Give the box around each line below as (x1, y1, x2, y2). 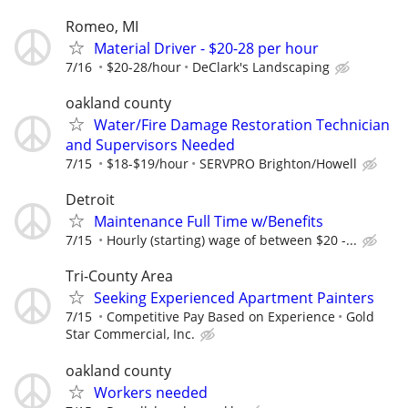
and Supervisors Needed (66, 134, 235, 155)
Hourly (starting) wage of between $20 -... (107, 231, 357, 250)
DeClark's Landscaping (192, 57, 330, 76)
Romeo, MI (66, 15, 138, 36)
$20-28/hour (107, 57, 181, 76)
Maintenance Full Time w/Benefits (94, 211, 323, 232)
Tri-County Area (66, 266, 173, 287)
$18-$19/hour (107, 154, 189, 172)
